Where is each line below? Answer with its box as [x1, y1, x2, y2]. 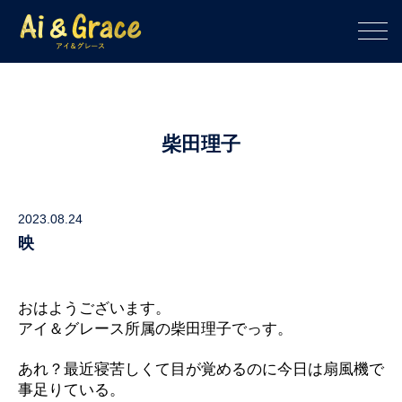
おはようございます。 [18, 300, 170, 317]
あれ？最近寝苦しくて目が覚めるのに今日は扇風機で [18, 361, 384, 378]
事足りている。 [18, 381, 125, 398]
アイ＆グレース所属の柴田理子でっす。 [18, 320, 293, 337]
